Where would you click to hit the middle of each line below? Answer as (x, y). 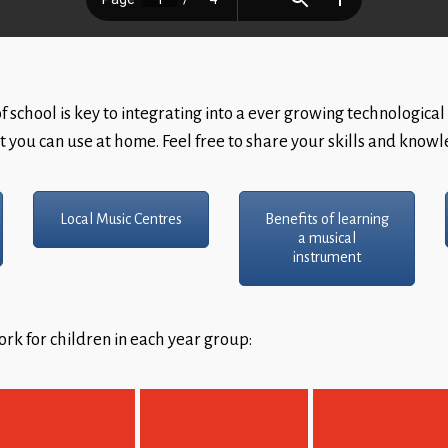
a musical (327, 238)
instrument (327, 257)
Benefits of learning (327, 219)
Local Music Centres (121, 219)
